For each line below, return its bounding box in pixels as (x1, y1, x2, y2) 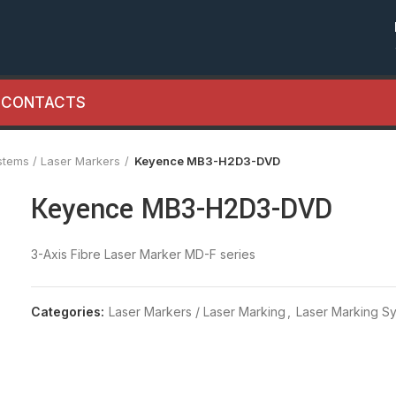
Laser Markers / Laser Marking (109, 304, 286, 319)
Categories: (31, 304, 109, 319)
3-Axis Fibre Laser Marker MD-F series (31, 247, 256, 262)
